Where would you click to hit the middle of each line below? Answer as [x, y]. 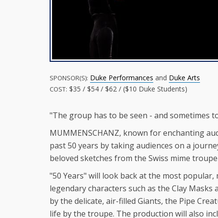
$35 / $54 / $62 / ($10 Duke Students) [127, 89]
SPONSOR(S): [69, 78]
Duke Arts [184, 78]
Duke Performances [122, 78]
